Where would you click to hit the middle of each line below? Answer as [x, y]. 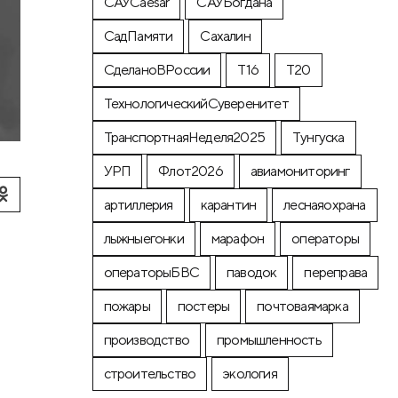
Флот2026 [191, 171]
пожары [127, 306]
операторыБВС [151, 272]
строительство [150, 373]
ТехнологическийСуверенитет [196, 103]
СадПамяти [138, 36]
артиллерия [138, 204]
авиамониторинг [300, 171]
